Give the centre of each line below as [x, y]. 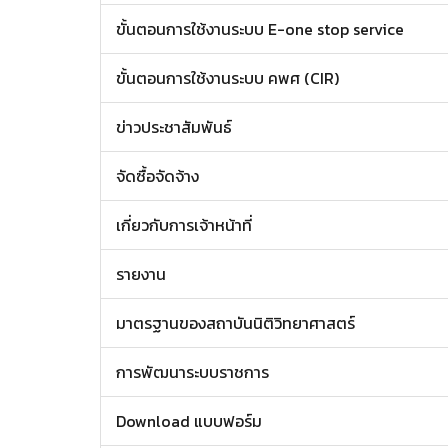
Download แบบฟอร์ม [189, 421]
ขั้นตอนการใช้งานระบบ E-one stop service [260, 29]
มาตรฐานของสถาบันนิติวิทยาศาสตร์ [235, 323]
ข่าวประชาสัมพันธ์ [174, 127]
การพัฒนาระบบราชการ [192, 372]
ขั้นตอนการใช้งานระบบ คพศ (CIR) [227, 78]
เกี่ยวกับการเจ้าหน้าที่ [184, 225]
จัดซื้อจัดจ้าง [157, 176]
